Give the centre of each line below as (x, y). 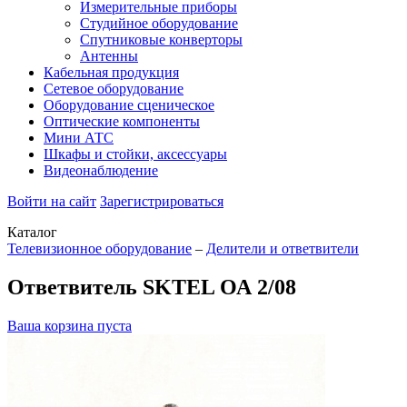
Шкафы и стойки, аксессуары (135, 154)
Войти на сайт (52, 201)
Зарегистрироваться (162, 201)
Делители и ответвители (283, 248)
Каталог (32, 232)
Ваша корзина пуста (69, 325)
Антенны (109, 56)
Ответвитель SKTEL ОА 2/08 (152, 287)
